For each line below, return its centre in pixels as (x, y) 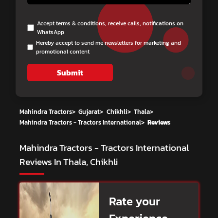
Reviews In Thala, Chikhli (69, 162)
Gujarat (89, 112)
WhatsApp (51, 32)
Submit (70, 73)
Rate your (135, 201)
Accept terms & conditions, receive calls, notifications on (110, 24)
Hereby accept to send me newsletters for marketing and (109, 43)
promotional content (63, 52)
